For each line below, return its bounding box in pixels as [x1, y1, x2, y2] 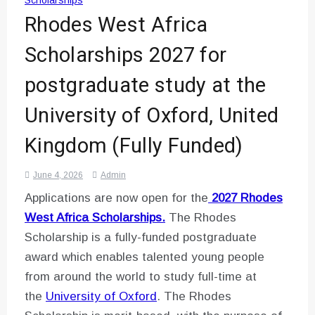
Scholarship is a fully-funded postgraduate [25, 231, 257, 245]
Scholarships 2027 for [25, 41, 227, 71]
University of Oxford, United [25, 101, 279, 131]
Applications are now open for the [25, 191, 208, 205]
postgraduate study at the [25, 71, 266, 101]
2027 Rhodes [208, 191, 283, 205]
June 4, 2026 [33, 170, 83, 181]
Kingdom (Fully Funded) [25, 131, 243, 162]
